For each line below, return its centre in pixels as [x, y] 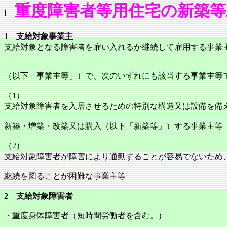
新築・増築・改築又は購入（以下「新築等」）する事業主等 [113, 126]
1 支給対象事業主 [39, 36]
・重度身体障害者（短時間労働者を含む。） [85, 216]
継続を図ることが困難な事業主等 [65, 176]
